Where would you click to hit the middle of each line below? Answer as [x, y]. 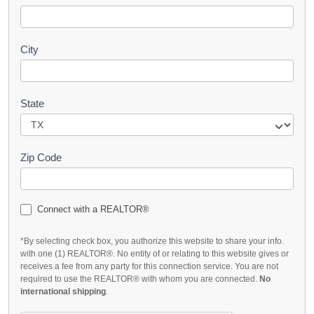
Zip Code [41, 157]
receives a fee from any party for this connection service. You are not [149, 267]
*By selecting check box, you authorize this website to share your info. [152, 241]
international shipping [63, 292]
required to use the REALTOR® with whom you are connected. [140, 279]
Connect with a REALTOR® [92, 209]
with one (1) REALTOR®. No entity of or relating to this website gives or [155, 254]
